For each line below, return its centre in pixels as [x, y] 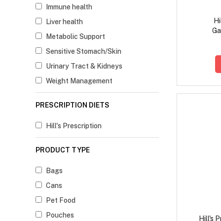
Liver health [64, 22]
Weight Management [79, 81]
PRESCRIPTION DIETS [73, 105]
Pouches [60, 215]
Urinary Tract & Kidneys [84, 66]
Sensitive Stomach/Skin [84, 52]
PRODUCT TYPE [63, 150]
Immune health [69, 7]
